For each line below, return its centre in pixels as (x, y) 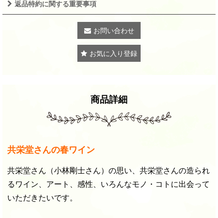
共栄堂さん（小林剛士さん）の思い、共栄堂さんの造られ (109, 171)
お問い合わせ (114, 31)
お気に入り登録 (113, 54)
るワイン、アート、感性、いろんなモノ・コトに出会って (109, 184)
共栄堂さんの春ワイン (51, 150)
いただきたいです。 (42, 198)
